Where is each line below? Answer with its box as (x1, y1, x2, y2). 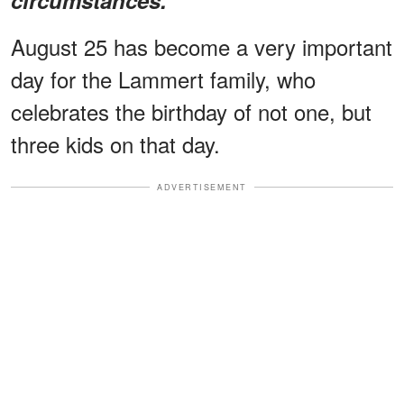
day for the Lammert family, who (11, 62, 316, 95)
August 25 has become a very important (11, 30, 392, 62)
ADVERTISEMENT (157, 180, 247, 193)
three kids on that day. (11, 127, 220, 160)
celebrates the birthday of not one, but (11, 95, 372, 127)
